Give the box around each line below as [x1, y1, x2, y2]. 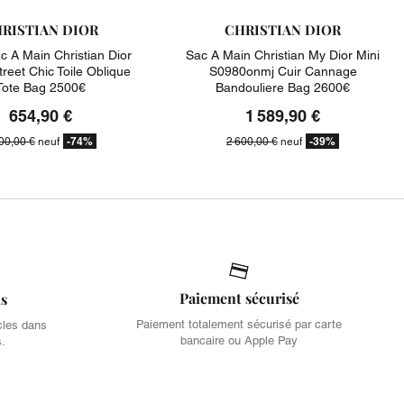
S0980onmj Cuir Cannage [208, 63, 357, 78]
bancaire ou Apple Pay [180, 334, 298, 347]
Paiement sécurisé [179, 289, 299, 308]
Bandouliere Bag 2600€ [216, 79, 351, 95]
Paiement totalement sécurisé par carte [136, 317, 342, 331]
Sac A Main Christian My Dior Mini [186, 47, 381, 62]
